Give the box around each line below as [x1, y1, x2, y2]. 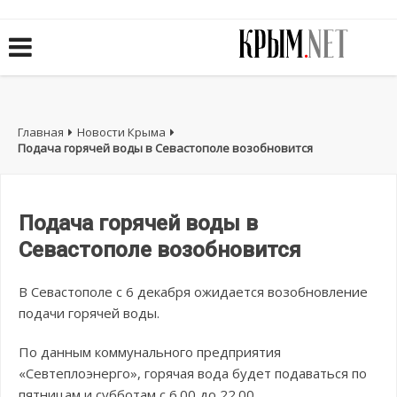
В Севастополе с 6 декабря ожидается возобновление [19, 283, 368, 301]
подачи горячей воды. [19, 304, 160, 323]
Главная [18, 124, 64, 140]
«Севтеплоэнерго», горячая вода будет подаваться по [19, 364, 367, 383]
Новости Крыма [77, 124, 166, 140]
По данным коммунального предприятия [19, 343, 281, 362]
